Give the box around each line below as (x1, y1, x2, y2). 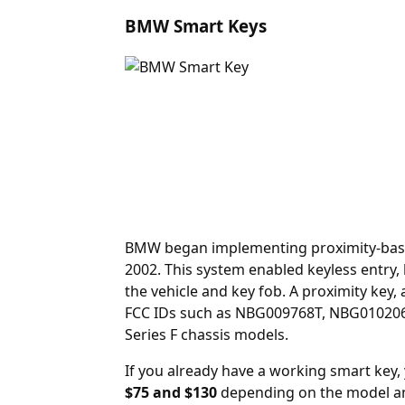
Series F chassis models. (125, 324, 288, 344)
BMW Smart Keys (125, 14, 267, 38)
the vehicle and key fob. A (125, 280, 302, 301)
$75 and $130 (125, 381, 217, 402)
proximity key (302, 280, 393, 301)
